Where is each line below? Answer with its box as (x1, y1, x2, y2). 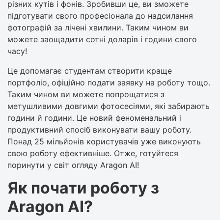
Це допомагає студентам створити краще (7, 65, 172, 76)
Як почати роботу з (7, 178, 159, 197)
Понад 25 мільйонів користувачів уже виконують (7, 136, 201, 146)
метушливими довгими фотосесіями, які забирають (7, 101, 210, 111)
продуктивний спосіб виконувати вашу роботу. (7, 124, 192, 135)
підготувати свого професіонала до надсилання (7, 10, 193, 21)
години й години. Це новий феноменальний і (7, 112, 181, 123)
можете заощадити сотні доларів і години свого (7, 34, 197, 44)
